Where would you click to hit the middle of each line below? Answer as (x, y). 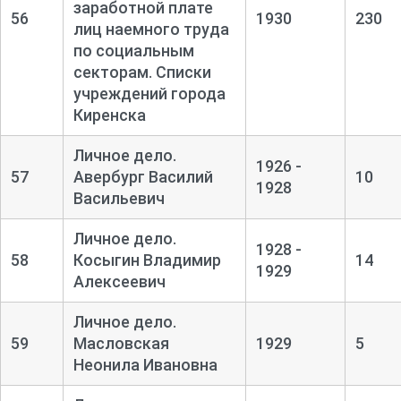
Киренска (109, 115)
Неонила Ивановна (145, 364)
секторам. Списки (142, 72)
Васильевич (119, 198)
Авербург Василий (143, 176)
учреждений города (149, 93)
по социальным (133, 50)
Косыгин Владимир (147, 260)
